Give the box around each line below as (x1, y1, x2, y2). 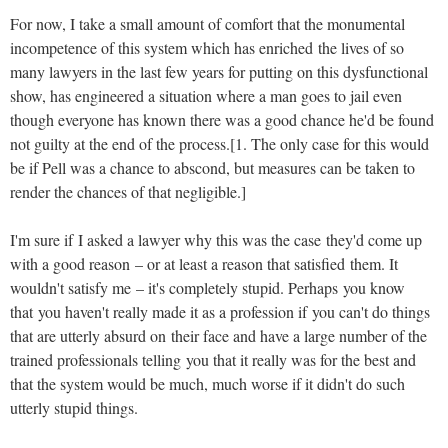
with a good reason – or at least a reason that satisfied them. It (10, 252, 398, 274)
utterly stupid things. (10, 396, 138, 418)
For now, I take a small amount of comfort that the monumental (10, 12, 405, 34)
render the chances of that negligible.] (10, 180, 246, 202)
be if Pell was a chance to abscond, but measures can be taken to (10, 156, 415, 178)
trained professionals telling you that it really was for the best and (10, 348, 416, 370)
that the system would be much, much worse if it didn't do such (10, 372, 405, 394)
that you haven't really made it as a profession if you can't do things (10, 300, 430, 322)
